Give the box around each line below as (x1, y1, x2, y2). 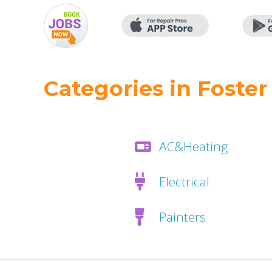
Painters (159, 208, 206, 225)
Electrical (159, 173, 209, 190)
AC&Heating (159, 138, 228, 155)
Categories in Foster (44, 75, 267, 101)
